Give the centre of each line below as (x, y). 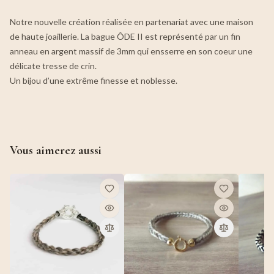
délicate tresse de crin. (53, 66)
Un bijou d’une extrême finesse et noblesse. (94, 80)
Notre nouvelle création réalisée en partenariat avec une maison (131, 22)
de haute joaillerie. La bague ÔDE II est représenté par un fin (125, 36)
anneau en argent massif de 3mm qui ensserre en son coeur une (131, 51)
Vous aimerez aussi (56, 150)
